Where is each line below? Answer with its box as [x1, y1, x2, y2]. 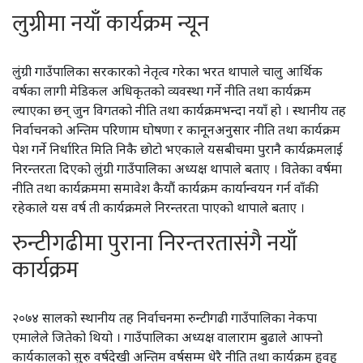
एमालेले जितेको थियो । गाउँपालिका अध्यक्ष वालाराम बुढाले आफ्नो [12, 328, 322, 346]
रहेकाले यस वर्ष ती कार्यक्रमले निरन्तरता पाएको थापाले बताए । [12, 199, 305, 216]
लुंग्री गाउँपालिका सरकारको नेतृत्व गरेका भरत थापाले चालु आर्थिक [12, 62, 322, 80]
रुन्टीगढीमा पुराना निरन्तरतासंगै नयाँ [12, 224, 297, 263]
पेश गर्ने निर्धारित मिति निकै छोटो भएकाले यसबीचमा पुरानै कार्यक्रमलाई [12, 140, 343, 158]
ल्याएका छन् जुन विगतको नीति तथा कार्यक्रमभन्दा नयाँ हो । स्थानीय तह [12, 101, 346, 119]
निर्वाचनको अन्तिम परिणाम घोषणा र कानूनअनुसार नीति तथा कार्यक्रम [12, 121, 340, 139]
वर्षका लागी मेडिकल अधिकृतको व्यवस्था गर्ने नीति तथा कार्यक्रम [12, 82, 311, 100]
